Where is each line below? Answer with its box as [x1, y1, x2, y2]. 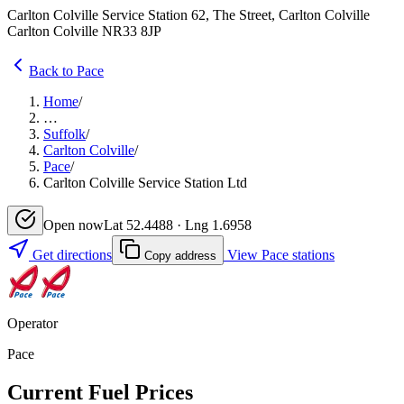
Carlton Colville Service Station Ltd [43, 174, 247, 190]
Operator [7, 315, 58, 331]
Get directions [29, 246, 112, 262]
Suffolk [43, 125, 86, 142]
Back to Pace [29, 62, 104, 78]
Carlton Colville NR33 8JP [7, 23, 161, 39]
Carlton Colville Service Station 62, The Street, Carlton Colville [7, 6, 370, 23]
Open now [43, 216, 104, 233]
